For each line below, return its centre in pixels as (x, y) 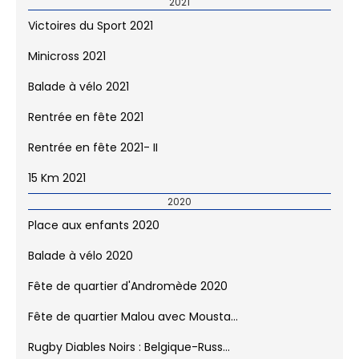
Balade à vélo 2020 (81, 266)
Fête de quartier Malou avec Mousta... (133, 327)
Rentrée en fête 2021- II (93, 157)
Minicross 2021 (67, 66)
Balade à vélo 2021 (79, 97)
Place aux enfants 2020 (94, 235)
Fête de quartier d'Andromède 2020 (128, 296)
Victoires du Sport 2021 (91, 36)
